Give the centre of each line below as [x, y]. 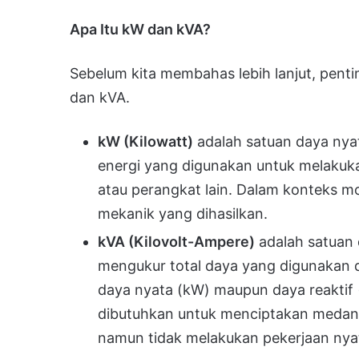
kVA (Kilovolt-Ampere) [176, 241]
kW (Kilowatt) [145, 141]
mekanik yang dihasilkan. [183, 213]
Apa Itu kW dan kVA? [140, 29]
